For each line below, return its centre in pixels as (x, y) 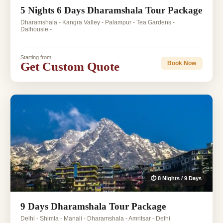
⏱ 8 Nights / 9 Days (176, 178)
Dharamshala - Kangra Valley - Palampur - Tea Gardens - (98, 22)
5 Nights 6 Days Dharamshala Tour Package (111, 10)
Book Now (182, 63)
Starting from (36, 57)
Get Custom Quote (70, 66)
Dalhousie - (36, 29)
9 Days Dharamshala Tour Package (93, 206)
